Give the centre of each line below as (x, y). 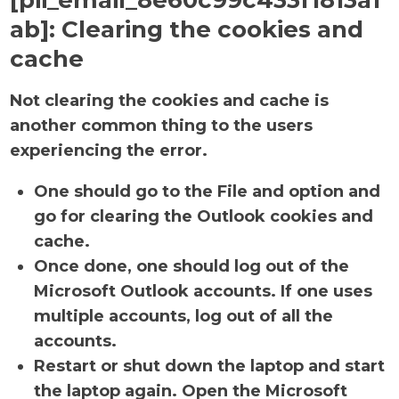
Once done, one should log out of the (192, 266)
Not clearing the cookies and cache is (170, 101)
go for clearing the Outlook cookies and (204, 216)
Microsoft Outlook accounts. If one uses (204, 291)
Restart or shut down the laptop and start (210, 366)
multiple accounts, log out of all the (184, 316)
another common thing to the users (162, 126)
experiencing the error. (109, 151)
